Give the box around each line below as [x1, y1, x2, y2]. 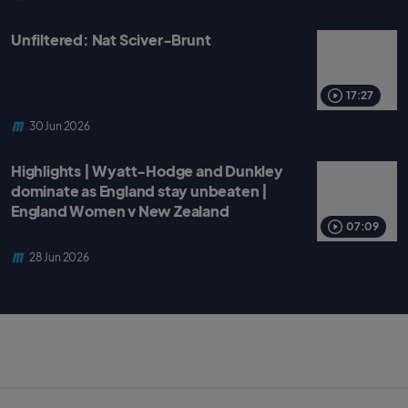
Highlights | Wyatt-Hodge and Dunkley [11, 161, 283, 180]
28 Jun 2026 [29, 250, 89, 264]
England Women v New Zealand [11, 201, 229, 220]
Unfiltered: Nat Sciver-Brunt [11, 30, 211, 49]
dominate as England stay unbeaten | [11, 181, 268, 200]
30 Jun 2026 [29, 119, 90, 133]
